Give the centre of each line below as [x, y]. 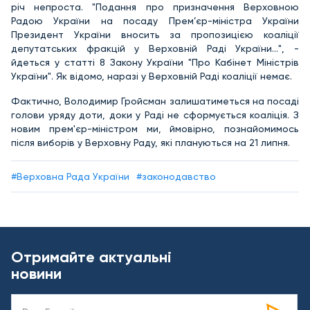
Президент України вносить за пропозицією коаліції [155, 34]
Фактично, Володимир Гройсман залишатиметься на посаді [155, 101]
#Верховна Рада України [70, 177]
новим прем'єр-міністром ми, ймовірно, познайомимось [155, 128]
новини [36, 273]
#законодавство [176, 177]
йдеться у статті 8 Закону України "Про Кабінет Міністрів [155, 62]
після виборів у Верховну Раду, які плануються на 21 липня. [151, 142]
